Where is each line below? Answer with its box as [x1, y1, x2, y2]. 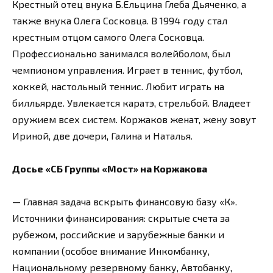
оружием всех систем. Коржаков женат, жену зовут [12, 113, 256, 125]
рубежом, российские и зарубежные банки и [12, 229, 224, 241]
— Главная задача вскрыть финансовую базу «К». [12, 196, 237, 208]
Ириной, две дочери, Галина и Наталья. [12, 129, 193, 141]
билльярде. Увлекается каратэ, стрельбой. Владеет [12, 96, 250, 108]
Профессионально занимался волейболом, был [12, 47, 230, 59]
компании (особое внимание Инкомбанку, [12, 245, 210, 257]
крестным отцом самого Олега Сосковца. [12, 30, 204, 43]
